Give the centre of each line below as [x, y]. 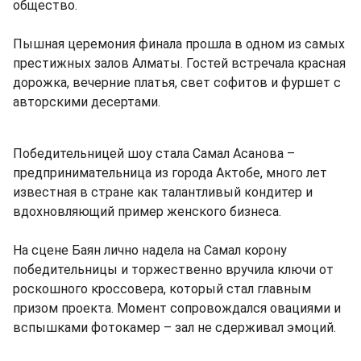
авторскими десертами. [87, 102]
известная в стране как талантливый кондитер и [163, 192]
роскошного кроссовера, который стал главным [162, 288]
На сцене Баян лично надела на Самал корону [150, 250]
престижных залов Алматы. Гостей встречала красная [179, 63]
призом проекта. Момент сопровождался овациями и [177, 308]
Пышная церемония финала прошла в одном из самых [179, 44]
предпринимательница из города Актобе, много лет [170, 172]
